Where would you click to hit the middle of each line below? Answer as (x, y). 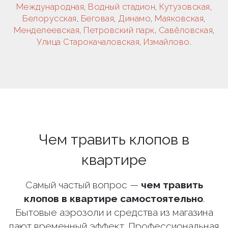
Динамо (135, 18)
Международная (50, 7)
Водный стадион (122, 7)
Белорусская (50, 18)
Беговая (97, 18)
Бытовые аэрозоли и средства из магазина (114, 212)
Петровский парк (119, 30)
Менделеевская (46, 30)
